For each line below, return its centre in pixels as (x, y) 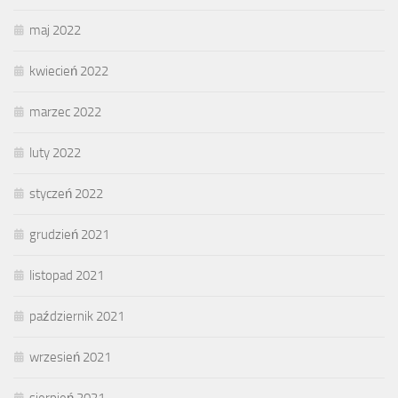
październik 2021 (77, 316)
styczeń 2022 (66, 193)
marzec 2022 (65, 111)
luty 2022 (55, 152)
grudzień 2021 (69, 234)
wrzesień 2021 (70, 357)
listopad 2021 (67, 275)
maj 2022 (55, 30)
